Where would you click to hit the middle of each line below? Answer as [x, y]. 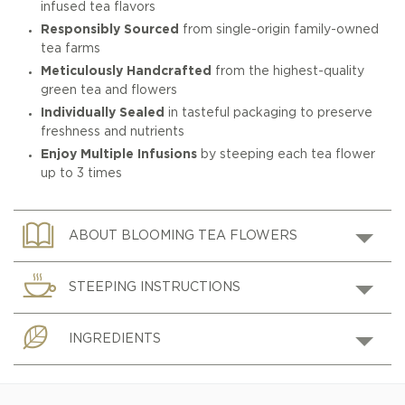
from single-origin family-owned [278, 30]
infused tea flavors [99, 8]
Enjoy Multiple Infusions [118, 155]
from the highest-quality [289, 72]
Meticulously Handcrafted [127, 72]
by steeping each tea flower [286, 155]
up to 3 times [81, 174]
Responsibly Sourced [109, 30]
